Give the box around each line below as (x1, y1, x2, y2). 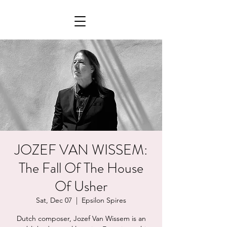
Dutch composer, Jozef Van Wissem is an (16, 214, 146, 223)
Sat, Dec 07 (36, 196, 72, 205)
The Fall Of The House (19, 158, 143, 178)
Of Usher (55, 176, 107, 197)
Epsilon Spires (82, 196, 126, 205)
